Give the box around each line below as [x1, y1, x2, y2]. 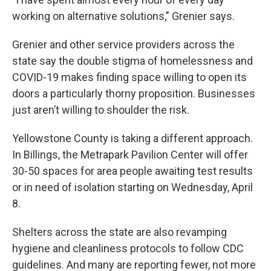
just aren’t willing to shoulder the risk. [12, 103, 189, 116]
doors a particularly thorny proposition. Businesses [12, 87, 255, 100]
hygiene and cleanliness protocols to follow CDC [12, 241, 244, 255]
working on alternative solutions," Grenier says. [12, 9, 235, 22]
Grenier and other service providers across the [12, 38, 235, 51]
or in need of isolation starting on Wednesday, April [12, 180, 253, 194]
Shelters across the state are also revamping [12, 225, 227, 238]
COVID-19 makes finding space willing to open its [12, 70, 247, 83]
